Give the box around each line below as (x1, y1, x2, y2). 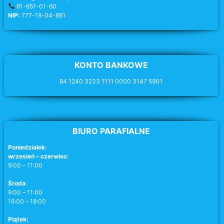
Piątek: (8, 215, 28, 223)
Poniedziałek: (8, 143, 47, 151)
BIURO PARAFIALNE (72, 126, 150, 136)
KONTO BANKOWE (74, 60, 148, 70)
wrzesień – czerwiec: (8, 152, 69, 160)
